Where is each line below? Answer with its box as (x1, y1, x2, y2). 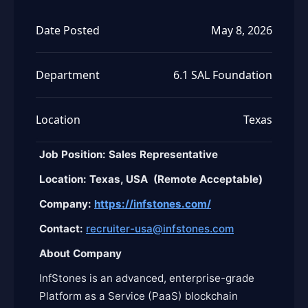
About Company (39, 247, 122, 260)
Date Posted (36, 23, 100, 38)
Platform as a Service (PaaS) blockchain (39, 289, 238, 302)
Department (36, 67, 100, 82)
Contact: (39, 222, 86, 235)
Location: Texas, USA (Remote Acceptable (39, 173, 258, 186)
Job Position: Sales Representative (39, 148, 218, 161)
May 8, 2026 (211, 23, 272, 38)
